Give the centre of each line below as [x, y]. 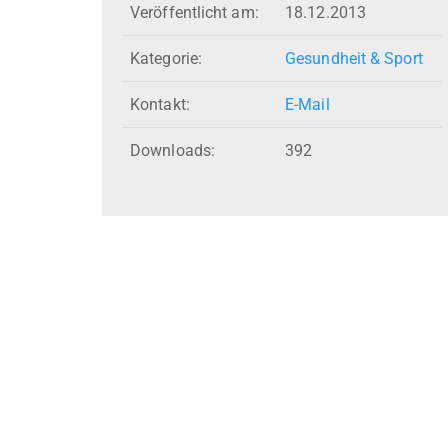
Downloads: [172, 151]
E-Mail [307, 105]
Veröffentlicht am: [194, 13]
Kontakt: [160, 105]
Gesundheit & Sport [354, 59]
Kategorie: [166, 59]
